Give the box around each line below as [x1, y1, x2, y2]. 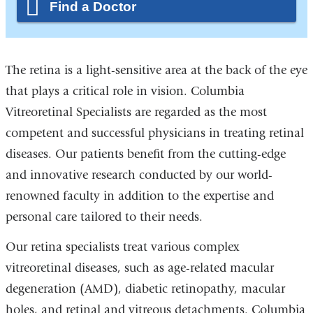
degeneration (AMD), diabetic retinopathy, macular [5, 282, 285, 297]
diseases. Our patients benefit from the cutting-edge [5, 146, 286, 161]
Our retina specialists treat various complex [5, 240, 239, 255]
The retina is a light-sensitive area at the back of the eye [5, 62, 307, 78]
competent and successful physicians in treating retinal [5, 125, 304, 140]
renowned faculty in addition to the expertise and [5, 188, 274, 203]
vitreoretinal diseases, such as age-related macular [5, 261, 274, 276]
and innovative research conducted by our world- [5, 167, 272, 182]
